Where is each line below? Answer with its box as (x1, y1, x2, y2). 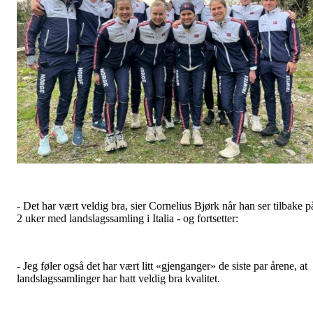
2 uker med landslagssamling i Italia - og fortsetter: (17, 212, 238, 224)
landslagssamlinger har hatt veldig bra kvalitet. (17, 272, 220, 284)
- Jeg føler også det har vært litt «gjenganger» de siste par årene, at (17, 260, 307, 272)
